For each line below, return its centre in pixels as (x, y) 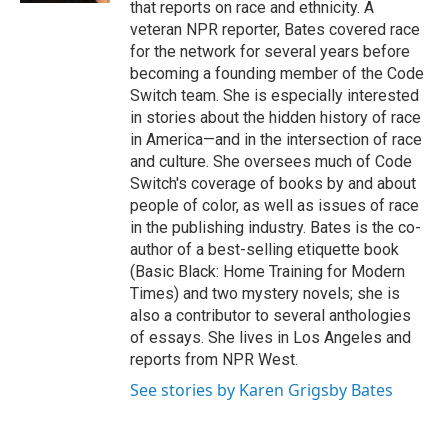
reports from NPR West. (214, 360)
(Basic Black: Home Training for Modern (267, 272)
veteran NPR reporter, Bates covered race (275, 30)
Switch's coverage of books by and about (273, 184)
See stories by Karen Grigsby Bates (261, 390)
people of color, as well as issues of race (274, 206)
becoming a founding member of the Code (277, 74)
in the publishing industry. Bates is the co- (275, 228)
